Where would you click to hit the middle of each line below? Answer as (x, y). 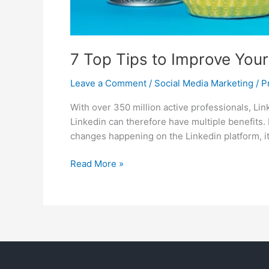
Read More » (97, 164)
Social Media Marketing (204, 83)
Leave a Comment (108, 83)
